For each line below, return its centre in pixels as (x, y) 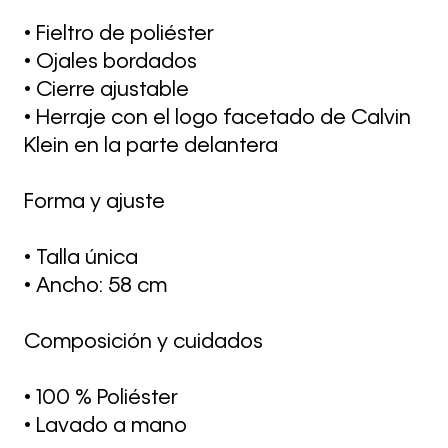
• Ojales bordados (110, 62)
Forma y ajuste (94, 202)
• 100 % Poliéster (101, 398)
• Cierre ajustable (106, 90)
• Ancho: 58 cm (95, 286)
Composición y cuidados (143, 342)
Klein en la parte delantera (151, 146)
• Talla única (81, 258)
